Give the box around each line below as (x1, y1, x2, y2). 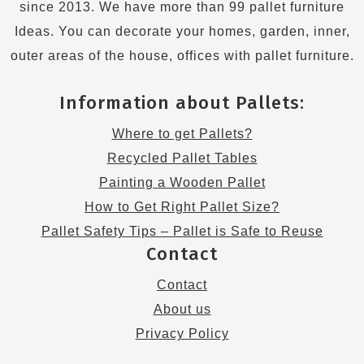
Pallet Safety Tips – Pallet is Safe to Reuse (41, 224, 323, 238)
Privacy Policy (135, 327, 229, 340)
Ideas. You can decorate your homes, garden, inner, (14, 24, 350, 38)
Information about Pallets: (59, 92, 305, 114)
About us (153, 302, 211, 316)
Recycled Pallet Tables (106, 151, 258, 165)
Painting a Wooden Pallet (98, 175, 266, 189)
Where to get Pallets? (111, 127, 253, 141)
